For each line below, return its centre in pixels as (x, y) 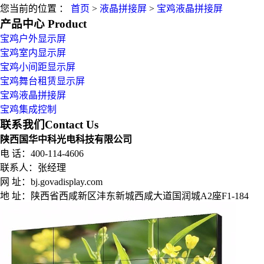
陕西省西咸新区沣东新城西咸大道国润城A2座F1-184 (140, 196)
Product (67, 24)
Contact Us (72, 125)
